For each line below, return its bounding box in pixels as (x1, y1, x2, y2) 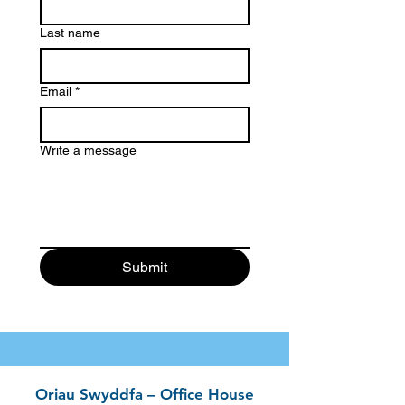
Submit (122, 259, 167, 276)
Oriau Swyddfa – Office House (35, 385, 254, 403)
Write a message (40, 143, 137, 157)
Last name (40, 25, 100, 40)
